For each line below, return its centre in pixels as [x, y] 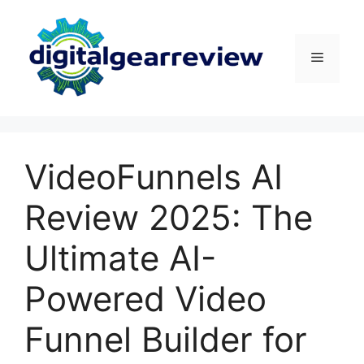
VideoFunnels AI [154, 177]
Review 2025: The [169, 218]
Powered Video [145, 299]
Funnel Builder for [166, 340]
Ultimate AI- [120, 258]
